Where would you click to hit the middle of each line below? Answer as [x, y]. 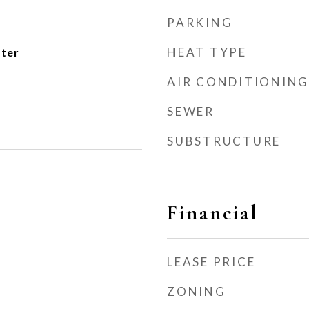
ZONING [197, 291]
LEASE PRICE [211, 262]
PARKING [200, 22]
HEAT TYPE [207, 52]
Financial [213, 213]
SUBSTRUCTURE [224, 141]
